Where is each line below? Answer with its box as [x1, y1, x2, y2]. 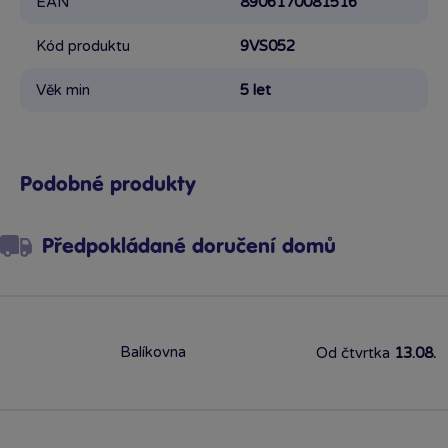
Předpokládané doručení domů [42, 236, 336, 258]
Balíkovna [120, 342, 186, 361]
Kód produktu [36, 37, 130, 55]
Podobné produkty [20, 175, 196, 196]
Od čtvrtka [316, 344, 394, 362]
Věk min [36, 81, 90, 99]
